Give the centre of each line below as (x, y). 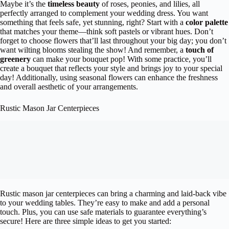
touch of (200, 50)
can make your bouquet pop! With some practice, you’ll (121, 59)
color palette (207, 22)
